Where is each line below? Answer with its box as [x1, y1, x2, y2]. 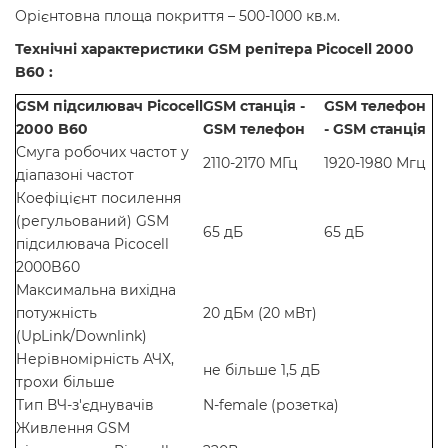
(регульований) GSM [16, 211, 169, 230]
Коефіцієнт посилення [16, 188, 181, 207]
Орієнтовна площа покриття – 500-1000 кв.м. [15, 6, 340, 25]
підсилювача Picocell [16, 234, 169, 253]
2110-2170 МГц [203, 153, 298, 172]
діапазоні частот [16, 165, 134, 184]
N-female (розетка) [203, 395, 339, 414]
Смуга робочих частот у [16, 142, 189, 161]
